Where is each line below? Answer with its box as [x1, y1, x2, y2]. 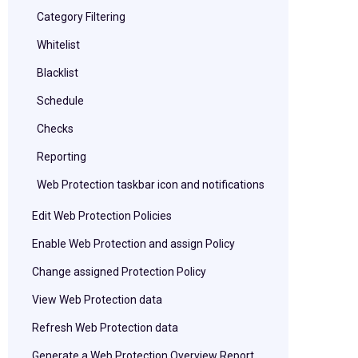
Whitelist [37, 38, 80, 51]
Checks [37, 122, 74, 135]
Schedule [37, 94, 84, 107]
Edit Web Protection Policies [32, 209, 172, 222]
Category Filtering [37, 10, 125, 23]
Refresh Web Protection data [32, 321, 178, 334]
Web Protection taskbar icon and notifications [37, 178, 265, 191]
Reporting [37, 150, 86, 163]
